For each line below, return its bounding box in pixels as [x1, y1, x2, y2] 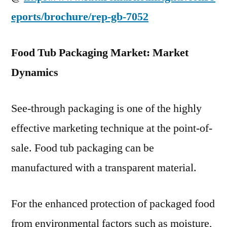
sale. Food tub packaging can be [11, 141, 154, 155]
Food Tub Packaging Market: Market [11, 46, 188, 60]
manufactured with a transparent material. [11, 161, 197, 175]
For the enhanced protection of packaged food [11, 197, 215, 211]
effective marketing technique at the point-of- [11, 121, 212, 135]
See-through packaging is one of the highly [11, 101, 202, 116]
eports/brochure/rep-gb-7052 [11, 10, 148, 24]
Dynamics [11, 65, 58, 80]
